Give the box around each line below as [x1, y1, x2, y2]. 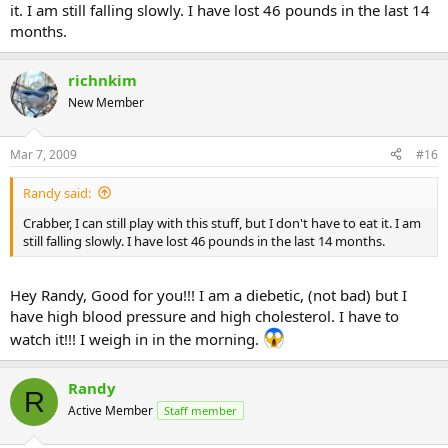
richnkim [68, 70, 137, 91]
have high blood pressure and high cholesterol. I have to [10, 306, 399, 327]
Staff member [164, 403, 237, 419]
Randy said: [23, 183, 91, 202]
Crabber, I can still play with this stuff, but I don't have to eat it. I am [23, 213, 421, 232]
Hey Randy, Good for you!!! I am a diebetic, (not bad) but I [10, 285, 407, 306]
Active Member [68, 402, 153, 420]
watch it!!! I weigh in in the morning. [10, 329, 263, 350]
